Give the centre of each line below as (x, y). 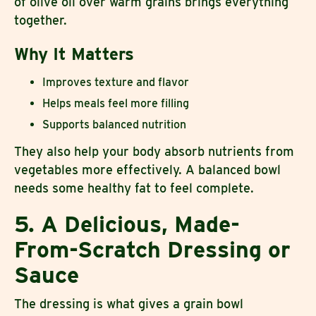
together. (41, 20)
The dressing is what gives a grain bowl (129, 303)
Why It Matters (74, 54)
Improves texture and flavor (116, 82)
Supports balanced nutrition (114, 124)
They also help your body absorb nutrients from (154, 151)
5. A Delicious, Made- (127, 224)
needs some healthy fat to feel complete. (134, 188)
